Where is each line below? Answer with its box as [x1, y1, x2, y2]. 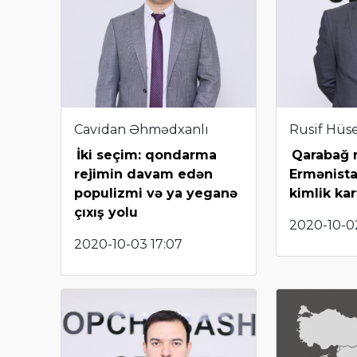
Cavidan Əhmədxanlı [74, 122, 209, 138]
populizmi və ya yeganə [74, 186, 237, 202]
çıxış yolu [74, 205, 138, 221]
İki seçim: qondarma [76, 147, 217, 163]
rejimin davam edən [74, 167, 213, 182]
